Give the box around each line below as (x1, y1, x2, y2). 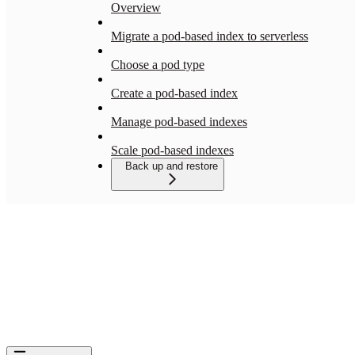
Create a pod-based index (111, 86, 238, 100)
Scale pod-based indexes (111, 143, 234, 157)
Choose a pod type (111, 57, 204, 71)
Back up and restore (125, 159, 218, 172)
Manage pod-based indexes (111, 114, 247, 128)
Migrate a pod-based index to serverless (111, 29, 308, 43)
